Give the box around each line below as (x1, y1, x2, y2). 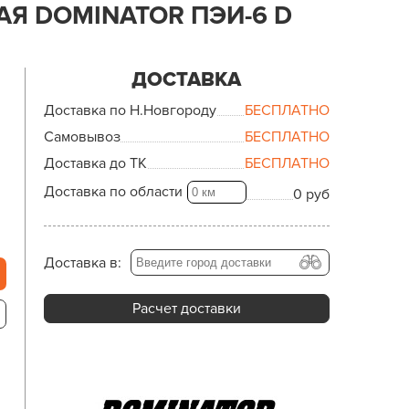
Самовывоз (43, 128, 121, 146)
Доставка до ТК (43, 154, 147, 173)
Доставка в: (43, 253, 121, 272)
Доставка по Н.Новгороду (43, 101, 216, 120)
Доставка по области (43, 183, 183, 201)
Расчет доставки (131, 299, 241, 318)
